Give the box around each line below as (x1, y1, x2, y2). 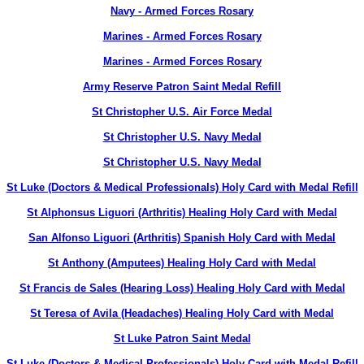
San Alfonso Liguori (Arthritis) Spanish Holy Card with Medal (28, 232, 336, 244)
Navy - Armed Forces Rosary (110, 5, 253, 17)
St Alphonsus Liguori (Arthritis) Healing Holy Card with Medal (27, 206, 337, 219)
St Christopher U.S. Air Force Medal (92, 106, 272, 118)
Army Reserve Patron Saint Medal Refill (83, 80, 281, 93)
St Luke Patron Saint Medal (113, 332, 251, 344)
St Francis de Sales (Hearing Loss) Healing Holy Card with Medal (19, 282, 345, 294)
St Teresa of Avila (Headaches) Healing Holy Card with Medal (30, 307, 334, 319)
